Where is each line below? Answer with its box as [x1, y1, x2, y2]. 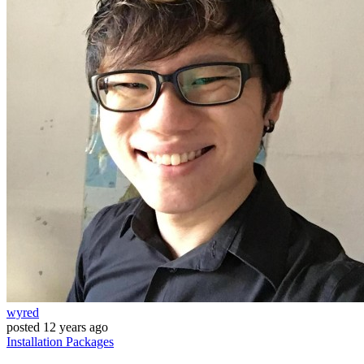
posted [6, 319, 40, 334]
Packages [66, 334, 114, 349]
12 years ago [43, 319, 108, 334]
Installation [6, 334, 66, 349]
